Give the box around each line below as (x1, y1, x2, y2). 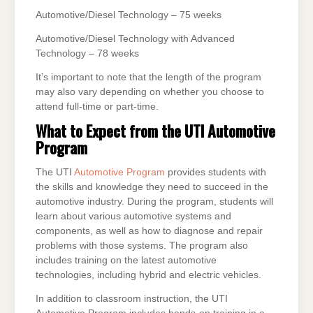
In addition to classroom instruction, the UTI (36, 293, 228, 304)
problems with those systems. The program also (36, 240, 248, 252)
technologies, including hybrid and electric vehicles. (36, 270, 261, 281)
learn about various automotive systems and (36, 211, 231, 222)
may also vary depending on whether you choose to (36, 86, 264, 97)
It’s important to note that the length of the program (36, 71, 261, 82)
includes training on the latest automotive (36, 255, 217, 266)
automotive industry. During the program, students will (36, 196, 273, 208)
